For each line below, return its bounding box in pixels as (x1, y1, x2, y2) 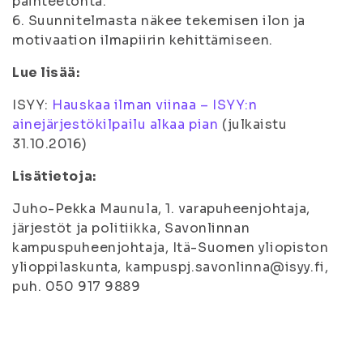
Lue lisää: (12, 64, 80, 81)
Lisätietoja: (12, 168, 96, 185)
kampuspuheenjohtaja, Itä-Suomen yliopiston (12, 239, 329, 256)
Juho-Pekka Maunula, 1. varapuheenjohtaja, (12, 200, 310, 217)
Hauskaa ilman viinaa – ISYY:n (52, 96, 258, 113)
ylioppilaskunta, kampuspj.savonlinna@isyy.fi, (12, 258, 329, 275)
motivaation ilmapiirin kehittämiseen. (12, 32, 273, 49)
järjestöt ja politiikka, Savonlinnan (12, 220, 250, 237)
